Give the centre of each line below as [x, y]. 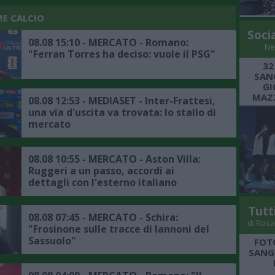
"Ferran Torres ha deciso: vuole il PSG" [122, 54]
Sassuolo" [52, 241]
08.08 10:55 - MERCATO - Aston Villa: [114, 159]
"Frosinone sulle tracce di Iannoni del [119, 229]
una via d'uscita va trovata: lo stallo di [122, 113]
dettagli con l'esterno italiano [103, 183]
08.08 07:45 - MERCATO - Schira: [103, 218]
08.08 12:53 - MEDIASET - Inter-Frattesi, [122, 101]
